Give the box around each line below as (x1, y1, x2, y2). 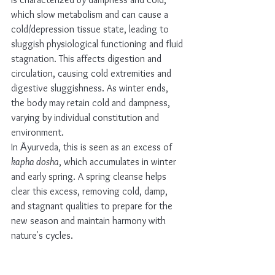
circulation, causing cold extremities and (11, 67, 174, 79)
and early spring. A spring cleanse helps (11, 170, 169, 182)
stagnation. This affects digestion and (11, 52, 164, 64)
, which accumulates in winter (59, 155, 179, 168)
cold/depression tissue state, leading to (11, 23, 171, 35)
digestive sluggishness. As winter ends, (11, 82, 171, 94)
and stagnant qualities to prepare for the (11, 199, 175, 212)
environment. (11, 126, 66, 138)
